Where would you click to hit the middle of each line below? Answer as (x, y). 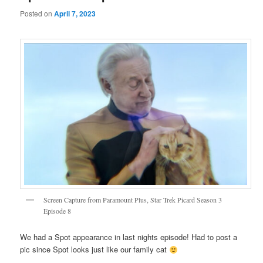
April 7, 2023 (75, 13)
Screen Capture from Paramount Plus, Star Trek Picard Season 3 (133, 199)
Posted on (37, 13)
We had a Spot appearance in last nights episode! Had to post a (129, 237)
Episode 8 (58, 210)
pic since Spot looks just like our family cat (95, 249)
